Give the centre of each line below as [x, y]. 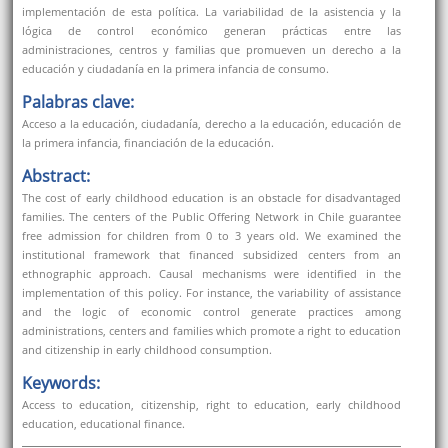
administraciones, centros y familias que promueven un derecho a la [211, 50]
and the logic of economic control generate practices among [211, 312]
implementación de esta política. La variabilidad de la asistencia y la [211, 12]
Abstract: [55, 176]
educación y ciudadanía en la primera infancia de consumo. [175, 69]
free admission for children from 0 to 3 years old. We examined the [211, 236]
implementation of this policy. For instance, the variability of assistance [211, 293]
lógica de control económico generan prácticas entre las [211, 31]
